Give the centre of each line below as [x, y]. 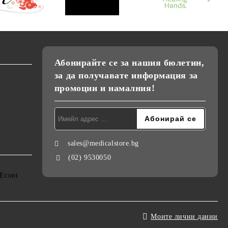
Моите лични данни [184, 216]
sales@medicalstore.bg [104, 143]
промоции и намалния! [105, 88]
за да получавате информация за [126, 75]
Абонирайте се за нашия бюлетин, [129, 62]
